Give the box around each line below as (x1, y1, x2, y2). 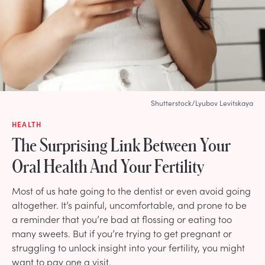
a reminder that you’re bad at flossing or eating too (12, 212, 232, 225)
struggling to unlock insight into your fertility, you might (12, 240, 245, 254)
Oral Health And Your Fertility (12, 155, 204, 176)
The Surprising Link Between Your (12, 134, 231, 154)
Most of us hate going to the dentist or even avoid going (12, 183, 251, 197)
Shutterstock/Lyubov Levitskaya (151, 98, 253, 108)
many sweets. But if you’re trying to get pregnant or (12, 226, 232, 240)
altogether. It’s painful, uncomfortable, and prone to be (12, 198, 247, 211)
